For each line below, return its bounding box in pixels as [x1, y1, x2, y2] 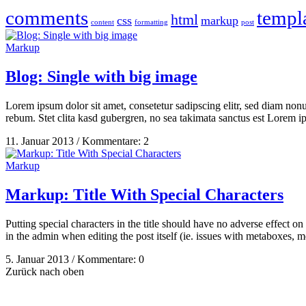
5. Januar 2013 [5, 253, 69, 265]
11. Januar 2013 [5, 135, 74, 147]
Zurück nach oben [5, 265, 84, 277]
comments [5, 7, 88, 29]
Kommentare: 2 [79, 135, 149, 147]
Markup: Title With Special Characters [5, 185, 283, 204]
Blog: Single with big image [5, 68, 197, 86]
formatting [135, 18, 168, 27]
